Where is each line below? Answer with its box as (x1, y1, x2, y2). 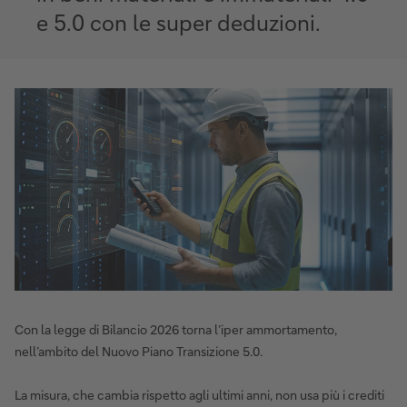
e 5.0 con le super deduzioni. (36, 7, 321, 36)
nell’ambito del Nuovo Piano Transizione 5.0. (15, 342, 265, 360)
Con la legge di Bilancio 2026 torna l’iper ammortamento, (15, 320, 337, 338)
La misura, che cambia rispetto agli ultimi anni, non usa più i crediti (15, 385, 384, 403)
